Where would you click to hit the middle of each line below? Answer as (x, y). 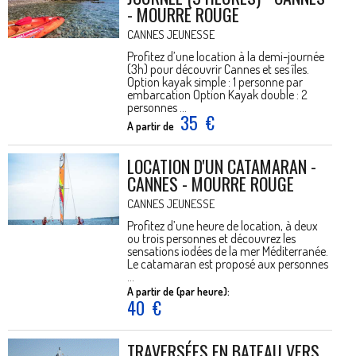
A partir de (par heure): (178, 291)
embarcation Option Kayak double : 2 (217, 95)
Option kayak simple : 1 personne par (215, 82)
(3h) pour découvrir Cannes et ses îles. (218, 69)
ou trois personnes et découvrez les (211, 238)
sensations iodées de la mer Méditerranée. (228, 251)
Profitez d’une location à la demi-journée (226, 56)
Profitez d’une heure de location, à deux (222, 226)
